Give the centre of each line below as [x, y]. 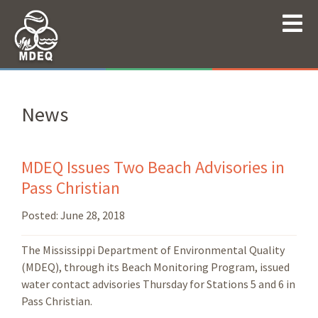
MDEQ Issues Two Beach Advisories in [153, 168]
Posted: [41, 215]
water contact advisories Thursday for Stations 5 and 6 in [158, 284]
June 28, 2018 [93, 215]
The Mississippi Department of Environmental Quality [153, 250]
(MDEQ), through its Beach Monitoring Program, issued [155, 267]
